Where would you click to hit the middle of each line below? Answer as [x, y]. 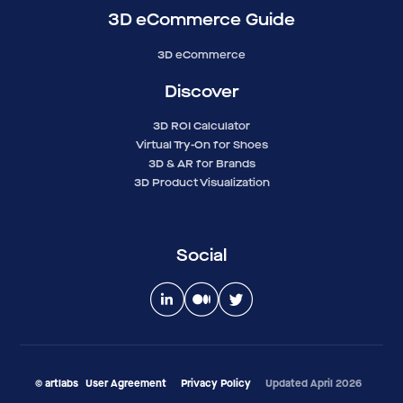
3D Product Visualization [201, 183]
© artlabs [56, 383]
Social [201, 255]
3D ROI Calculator [201, 126]
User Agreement [125, 383]
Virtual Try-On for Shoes [201, 145]
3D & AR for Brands [201, 164]
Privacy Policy [215, 383]
